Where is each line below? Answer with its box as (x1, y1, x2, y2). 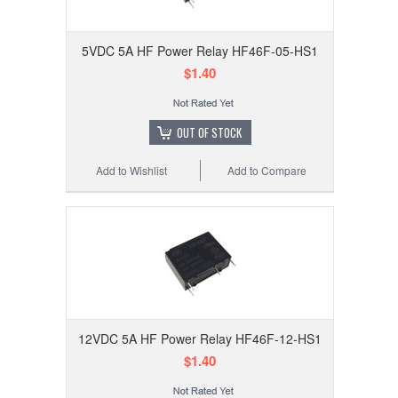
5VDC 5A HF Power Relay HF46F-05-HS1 (82, 42, 318, 60)
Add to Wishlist (96, 163, 168, 179)
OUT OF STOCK (176, 123, 242, 142)
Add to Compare (227, 163, 307, 179)
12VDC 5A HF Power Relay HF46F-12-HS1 (78, 330, 322, 348)
